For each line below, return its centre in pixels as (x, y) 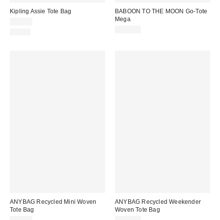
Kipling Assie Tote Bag (41, 11)
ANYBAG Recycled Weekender (158, 202)
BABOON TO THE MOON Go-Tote (161, 11)
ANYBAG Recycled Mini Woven (53, 202)
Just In (21, 32)
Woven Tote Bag (137, 210)
